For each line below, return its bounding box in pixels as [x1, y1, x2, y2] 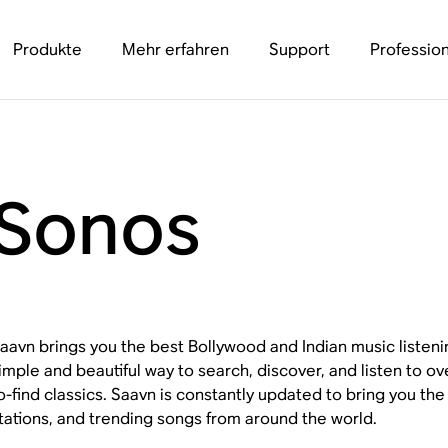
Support [268, 39, 330, 60]
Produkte [12, 39, 82, 60]
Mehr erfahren [121, 39, 229, 60]
